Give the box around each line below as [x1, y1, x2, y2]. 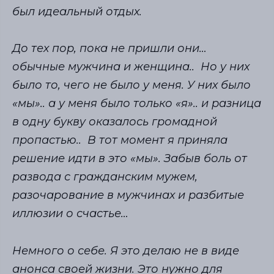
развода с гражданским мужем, [12, 170, 198, 184]
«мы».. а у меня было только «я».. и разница [12, 97, 261, 111]
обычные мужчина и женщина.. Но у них [12, 60, 250, 74]
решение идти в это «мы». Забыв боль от [12, 152, 247, 166]
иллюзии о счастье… [12, 207, 131, 221]
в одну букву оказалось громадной [12, 115, 217, 129]
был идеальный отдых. [12, 4, 142, 18]
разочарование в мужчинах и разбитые [12, 188, 244, 202]
